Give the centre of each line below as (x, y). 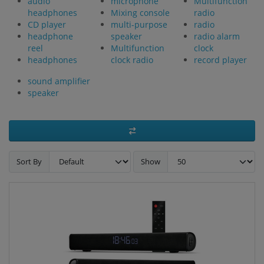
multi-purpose (139, 25)
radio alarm (217, 37)
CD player (47, 25)
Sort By (29, 161)
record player (220, 60)
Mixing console (140, 13)
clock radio (132, 60)
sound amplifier (59, 81)
